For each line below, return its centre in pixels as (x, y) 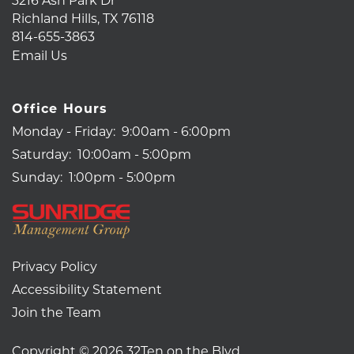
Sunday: (37, 176)
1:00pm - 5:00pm (122, 176)
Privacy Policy (55, 265)
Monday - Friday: (64, 130)
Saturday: (41, 153)
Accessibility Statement (87, 288)
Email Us (40, 55)
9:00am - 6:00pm (176, 130)
